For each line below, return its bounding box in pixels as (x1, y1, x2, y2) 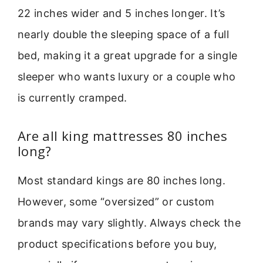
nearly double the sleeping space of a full (18, 28, 230, 41)
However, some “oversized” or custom (18, 195, 215, 208)
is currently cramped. (18, 92, 127, 104)
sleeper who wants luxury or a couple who (18, 70, 236, 83)
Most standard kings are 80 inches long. (18, 174, 226, 187)
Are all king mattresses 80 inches (18, 126, 227, 144)
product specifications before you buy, (18, 237, 217, 250)
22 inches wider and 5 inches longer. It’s (18, 7, 225, 20)
